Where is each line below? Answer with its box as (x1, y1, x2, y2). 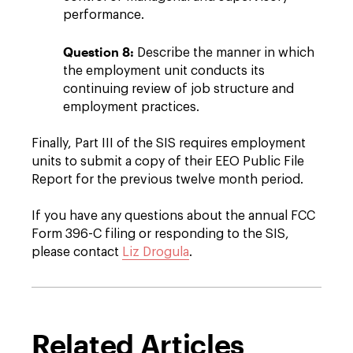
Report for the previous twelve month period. (32, 173, 307, 186)
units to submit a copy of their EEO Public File (32, 155, 304, 168)
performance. (63, 9, 144, 21)
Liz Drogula (122, 246, 189, 258)
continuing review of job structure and (63, 83, 294, 95)
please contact (32, 246, 122, 258)
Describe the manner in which (134, 46, 314, 59)
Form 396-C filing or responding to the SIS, (32, 228, 289, 240)
